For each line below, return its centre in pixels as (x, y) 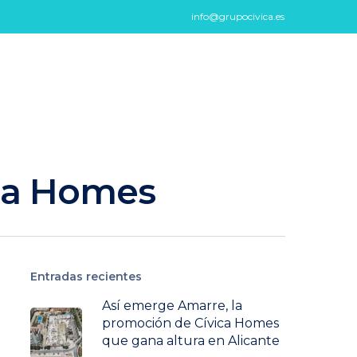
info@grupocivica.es (238, 16)
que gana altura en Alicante (190, 340)
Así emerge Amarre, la (172, 305)
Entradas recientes (86, 276)
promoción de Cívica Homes (190, 323)
